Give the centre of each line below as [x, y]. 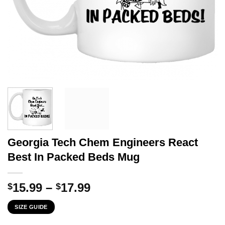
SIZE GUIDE [31, 207]
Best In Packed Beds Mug [74, 157]
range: [108, 199]
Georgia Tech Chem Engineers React [103, 142]
